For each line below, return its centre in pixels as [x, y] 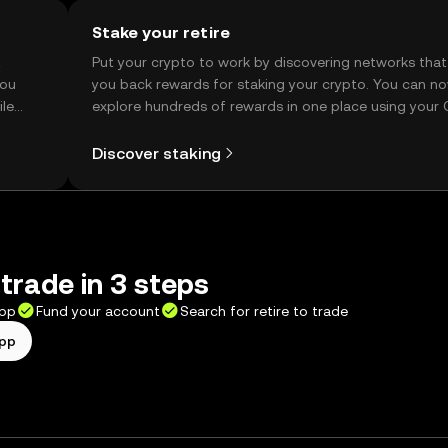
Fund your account [98, 311]
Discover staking [156, 153]
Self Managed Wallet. [162, 128]
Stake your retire [161, 32]
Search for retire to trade [264, 311]
